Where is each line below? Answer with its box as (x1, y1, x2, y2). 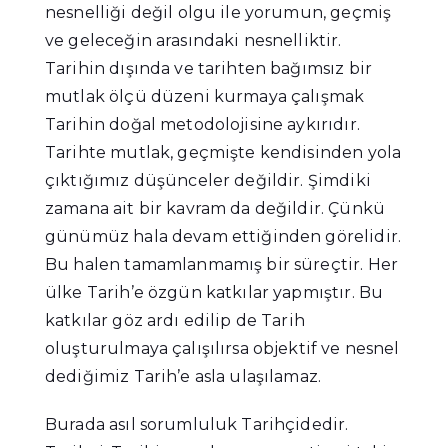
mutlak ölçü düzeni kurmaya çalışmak (45, 87, 365, 107)
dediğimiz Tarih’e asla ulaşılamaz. (45, 367, 322, 387)
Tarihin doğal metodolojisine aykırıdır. (45, 115, 360, 135)
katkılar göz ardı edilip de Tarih (45, 311, 305, 331)
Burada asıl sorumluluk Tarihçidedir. (45, 415, 349, 435)
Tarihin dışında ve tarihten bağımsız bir (45, 59, 373, 79)
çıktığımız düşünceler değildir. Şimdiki (45, 171, 371, 191)
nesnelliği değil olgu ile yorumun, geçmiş (45, 3, 392, 23)
